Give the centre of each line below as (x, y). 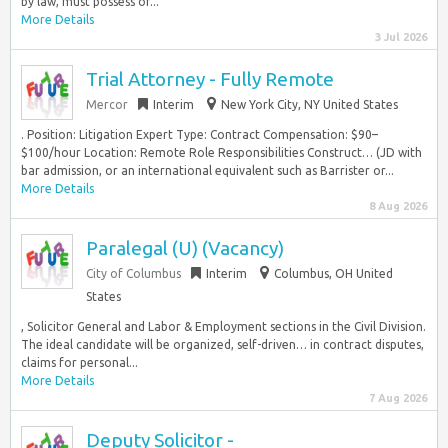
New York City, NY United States (309, 104)
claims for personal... (79, 362)
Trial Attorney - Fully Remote (210, 79)
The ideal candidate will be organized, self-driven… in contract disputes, (222, 344)
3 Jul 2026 (401, 37)
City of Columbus (133, 273)
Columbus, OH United (333, 273)
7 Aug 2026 (398, 398)
